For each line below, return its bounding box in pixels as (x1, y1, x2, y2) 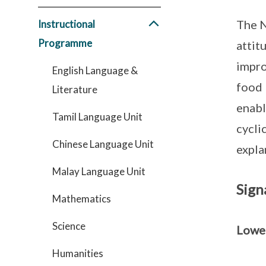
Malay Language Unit (52, 165, 145, 178)
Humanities (52, 247, 103, 259)
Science (52, 220, 85, 232)
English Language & (52, 64, 138, 77)
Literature (52, 83, 97, 96)
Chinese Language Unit (52, 138, 154, 150)
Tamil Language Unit (52, 110, 142, 123)
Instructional (38, 18, 95, 30)
